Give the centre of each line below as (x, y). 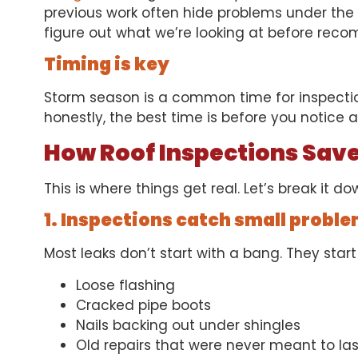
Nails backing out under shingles (188, 325)
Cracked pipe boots (143, 305)
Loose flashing (125, 285)
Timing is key (107, 65)
